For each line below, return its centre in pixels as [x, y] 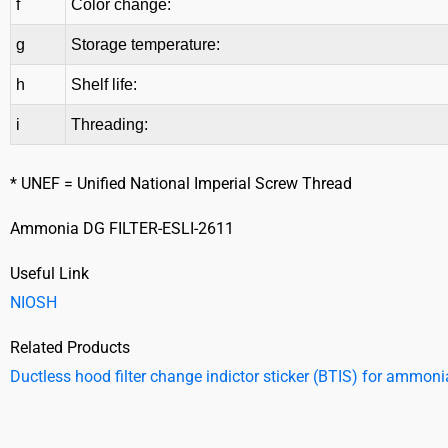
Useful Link [49, 274]
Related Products [70, 348]
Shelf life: [104, 85]
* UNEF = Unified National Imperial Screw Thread [181, 184]
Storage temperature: [145, 45]
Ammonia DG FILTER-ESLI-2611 [122, 229]
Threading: [109, 125]
